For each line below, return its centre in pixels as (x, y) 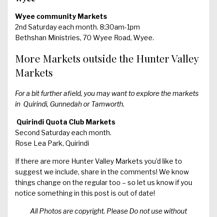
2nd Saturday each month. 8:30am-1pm (77, 27)
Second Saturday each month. (63, 132)
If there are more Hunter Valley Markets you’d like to (99, 161)
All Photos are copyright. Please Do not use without (108, 211)
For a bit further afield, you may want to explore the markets (107, 93)
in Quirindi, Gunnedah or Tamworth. (70, 104)
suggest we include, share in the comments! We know (102, 171)
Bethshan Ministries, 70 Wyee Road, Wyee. (85, 37)
